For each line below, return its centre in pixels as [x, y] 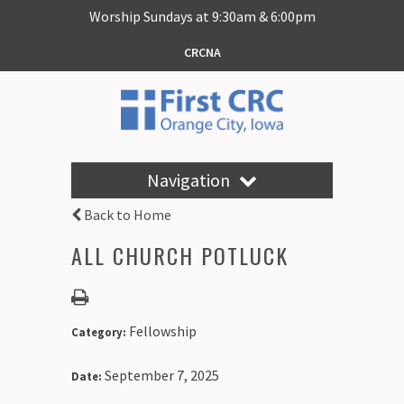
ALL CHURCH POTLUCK [180, 255]
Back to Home [126, 214]
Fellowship [163, 331]
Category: [100, 331]
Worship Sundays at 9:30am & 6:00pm [202, 16]
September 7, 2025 [162, 375]
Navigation [188, 179]
